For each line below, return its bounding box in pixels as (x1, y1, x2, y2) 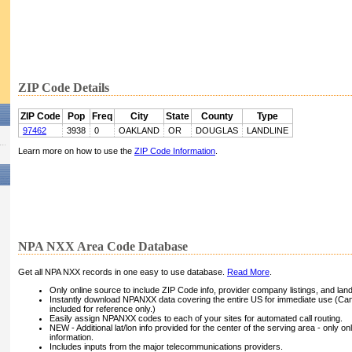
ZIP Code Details (18, 81, 109, 95)
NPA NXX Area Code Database (18, 240, 188, 254)
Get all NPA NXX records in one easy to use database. (18, 267, 227, 277)
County (200, 111, 233, 123)
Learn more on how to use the (18, 146, 134, 156)
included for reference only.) (49, 304, 156, 314)
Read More (227, 267, 269, 277)
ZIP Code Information (134, 146, 215, 156)
